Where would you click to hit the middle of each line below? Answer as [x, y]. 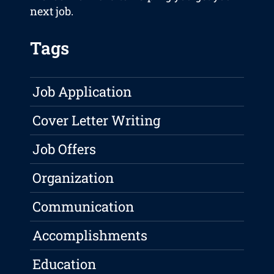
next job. [52, 11]
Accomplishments [90, 235]
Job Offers [65, 149]
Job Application [82, 92]
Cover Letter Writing [97, 120]
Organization [73, 178]
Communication [83, 207]
